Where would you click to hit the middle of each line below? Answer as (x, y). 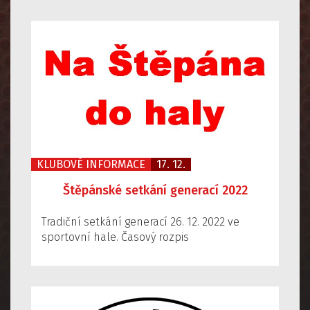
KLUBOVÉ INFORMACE (91, 165)
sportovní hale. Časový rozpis (115, 237)
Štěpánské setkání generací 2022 (155, 191)
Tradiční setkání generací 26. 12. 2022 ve (140, 222)
